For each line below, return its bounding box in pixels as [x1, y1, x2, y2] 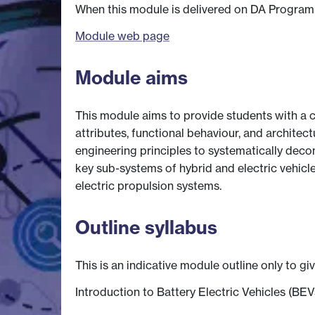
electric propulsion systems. [75, 179, 221, 193]
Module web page [75, 28, 169, 43]
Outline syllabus [75, 215, 217, 239]
